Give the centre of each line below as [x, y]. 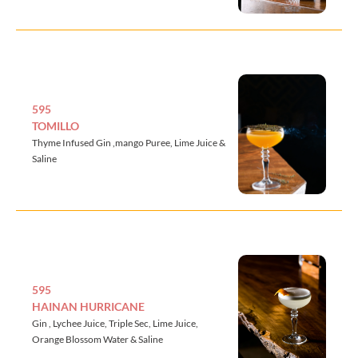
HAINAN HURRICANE [88, 306]
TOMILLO [56, 125]
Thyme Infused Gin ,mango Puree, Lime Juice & [129, 142]
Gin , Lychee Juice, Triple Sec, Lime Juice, [115, 323]
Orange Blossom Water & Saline [97, 339]
